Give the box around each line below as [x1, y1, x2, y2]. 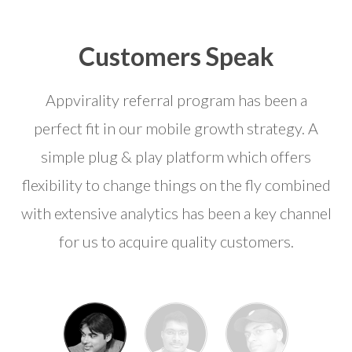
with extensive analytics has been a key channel [20, 203, 332, 222]
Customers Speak [78, 41, 274, 71]
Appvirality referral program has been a [45, 90, 307, 109]
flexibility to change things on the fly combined [21, 175, 331, 194]
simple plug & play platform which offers [41, 147, 311, 166]
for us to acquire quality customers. [58, 232, 294, 251]
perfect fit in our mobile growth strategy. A [34, 119, 318, 137]
